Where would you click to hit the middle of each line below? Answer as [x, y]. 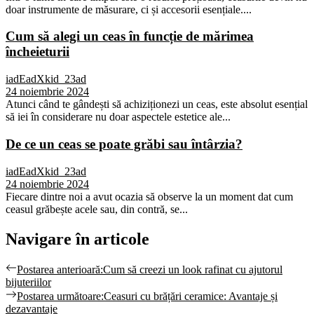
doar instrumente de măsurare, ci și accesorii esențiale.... [129, 9]
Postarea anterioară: [60, 270]
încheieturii [37, 52]
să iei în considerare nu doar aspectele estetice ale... [118, 117]
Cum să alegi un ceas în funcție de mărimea [130, 36]
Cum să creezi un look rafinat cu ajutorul [193, 270]
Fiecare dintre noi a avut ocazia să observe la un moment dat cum [149, 196]
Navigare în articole [77, 239]
